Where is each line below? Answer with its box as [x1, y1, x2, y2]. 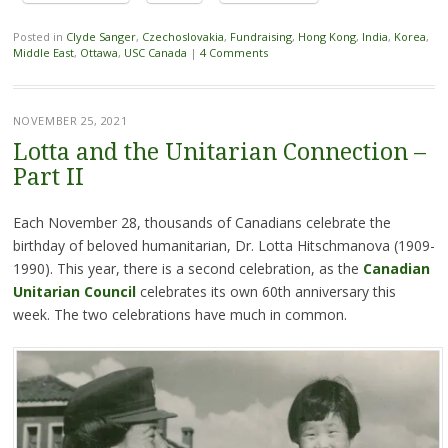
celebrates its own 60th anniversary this [135, 282, 396, 301]
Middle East [12, 45, 74, 60]
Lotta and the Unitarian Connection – [12, 139, 426, 166]
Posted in [12, 29, 66, 44]
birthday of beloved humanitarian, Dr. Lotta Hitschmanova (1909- [12, 236, 435, 255]
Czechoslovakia [141, 29, 224, 44]
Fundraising [229, 29, 292, 44]
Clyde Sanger [65, 29, 136, 44]
